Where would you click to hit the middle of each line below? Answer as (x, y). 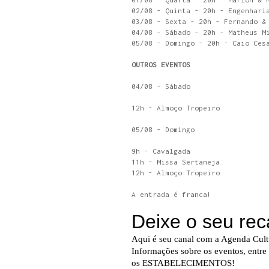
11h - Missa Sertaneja (176, 162)
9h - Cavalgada (161, 151)
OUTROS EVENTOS (161, 65)
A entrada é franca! (171, 194)
